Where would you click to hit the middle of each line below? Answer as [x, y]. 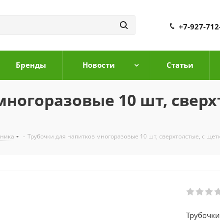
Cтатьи [180, 65]
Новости [98, 65]
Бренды [31, 65]
